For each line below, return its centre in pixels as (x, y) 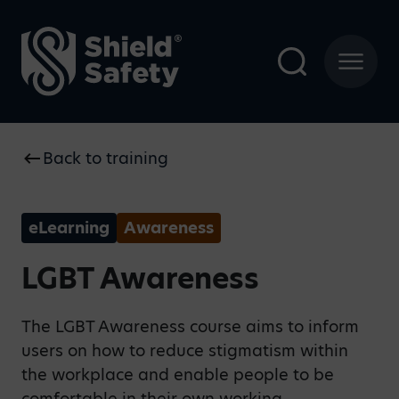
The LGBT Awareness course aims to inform (190, 326)
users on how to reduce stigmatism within (185, 350)
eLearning (69, 228)
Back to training (106, 158)
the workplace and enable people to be (178, 375)
